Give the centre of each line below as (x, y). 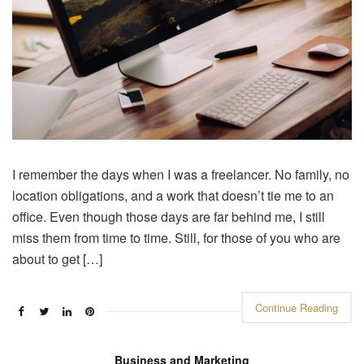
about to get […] (57, 259)
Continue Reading (297, 308)
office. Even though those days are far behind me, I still (169, 217)
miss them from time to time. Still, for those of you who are (176, 238)
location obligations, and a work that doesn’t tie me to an (173, 196)
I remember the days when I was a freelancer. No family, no (181, 175)
